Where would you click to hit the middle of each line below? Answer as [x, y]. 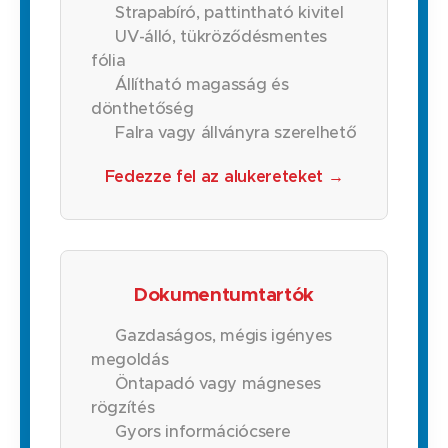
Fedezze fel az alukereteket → [224, 177]
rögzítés [123, 408]
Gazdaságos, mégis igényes [224, 336]
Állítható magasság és [202, 85]
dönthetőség [142, 109]
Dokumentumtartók [224, 295]
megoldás [130, 360]
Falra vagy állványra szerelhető [236, 133]
